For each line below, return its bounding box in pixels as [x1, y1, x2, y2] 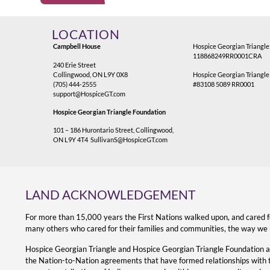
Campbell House [53, 42, 101, 51]
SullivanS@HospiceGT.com [90, 136, 168, 144]
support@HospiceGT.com [53, 89, 126, 98]
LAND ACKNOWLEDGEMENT [25, 187, 195, 202]
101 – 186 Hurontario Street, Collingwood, [53, 126, 174, 134]
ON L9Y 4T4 [53, 136, 91, 144]
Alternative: [40, 7, 90, 19]
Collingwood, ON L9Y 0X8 [53, 70, 128, 78]
